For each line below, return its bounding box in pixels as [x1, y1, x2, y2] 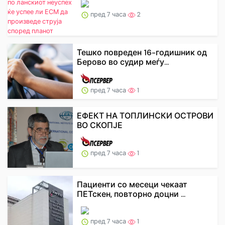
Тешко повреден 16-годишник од [77, 47, 207, 58]
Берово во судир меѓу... [77, 56, 169, 67]
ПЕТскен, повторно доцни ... [77, 188, 185, 199]
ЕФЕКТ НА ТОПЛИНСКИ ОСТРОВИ [77, 110, 213, 121]
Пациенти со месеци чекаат [77, 179, 187, 190]
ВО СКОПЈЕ [77, 120, 123, 131]
